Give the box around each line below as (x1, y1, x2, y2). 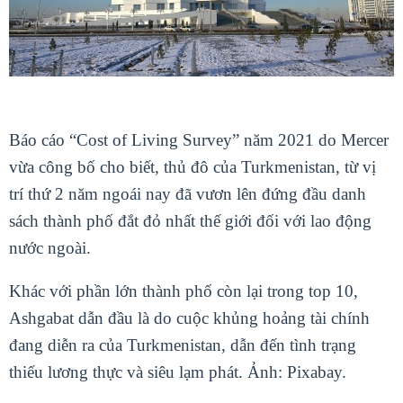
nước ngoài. (9, 238, 91, 258)
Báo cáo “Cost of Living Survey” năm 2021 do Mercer (9, 130, 389, 150)
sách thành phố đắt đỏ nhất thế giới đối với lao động (9, 211, 372, 231)
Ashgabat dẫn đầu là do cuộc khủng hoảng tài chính (9, 309, 370, 328)
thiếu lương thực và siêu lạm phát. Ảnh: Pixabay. (9, 363, 346, 382)
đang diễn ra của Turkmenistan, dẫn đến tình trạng (9, 336, 356, 355)
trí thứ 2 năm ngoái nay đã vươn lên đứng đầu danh (9, 184, 366, 204)
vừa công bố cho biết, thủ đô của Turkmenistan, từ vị (9, 157, 376, 177)
